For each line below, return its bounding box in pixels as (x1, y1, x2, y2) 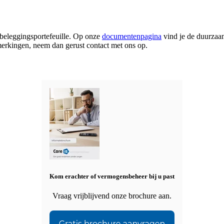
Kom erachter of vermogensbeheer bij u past (49, 172, 174, 180)
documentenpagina (102, 32, 161, 41)
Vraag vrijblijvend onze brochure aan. (52, 191, 171, 200)
